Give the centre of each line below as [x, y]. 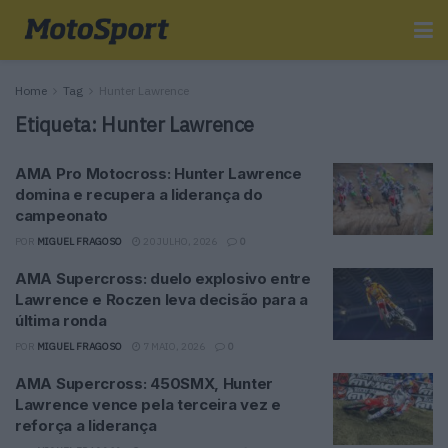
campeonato [61, 215]
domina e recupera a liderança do [139, 194]
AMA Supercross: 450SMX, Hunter [144, 383]
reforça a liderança [86, 425]
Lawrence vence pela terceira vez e [148, 404]
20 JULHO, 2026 [179, 241]
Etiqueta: [58, 124]
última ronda [61, 320]
